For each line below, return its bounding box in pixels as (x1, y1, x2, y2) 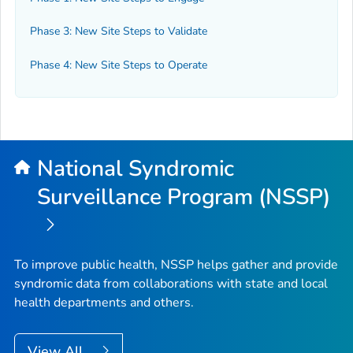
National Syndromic (36, 154, 235, 184)
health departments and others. (14, 293, 194, 311)
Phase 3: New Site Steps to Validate (30, 24, 207, 39)
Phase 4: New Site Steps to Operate (30, 57, 207, 72)
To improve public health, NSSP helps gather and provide (14, 255, 338, 273)
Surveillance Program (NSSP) (36, 182, 336, 213)
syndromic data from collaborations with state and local (14, 274, 328, 292)
